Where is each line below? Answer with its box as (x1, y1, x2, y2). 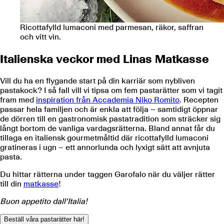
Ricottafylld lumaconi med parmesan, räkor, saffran (20, 22, 203, 32)
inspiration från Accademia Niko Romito (36, 94, 179, 104)
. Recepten (179, 94, 218, 104)
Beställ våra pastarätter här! (4, 215, 84, 223)
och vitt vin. (20, 31, 61, 41)
